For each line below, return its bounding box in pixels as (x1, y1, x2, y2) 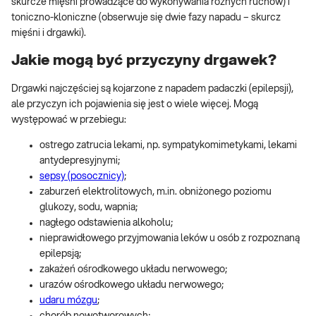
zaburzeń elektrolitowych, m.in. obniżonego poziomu (39, 186, 272, 197)
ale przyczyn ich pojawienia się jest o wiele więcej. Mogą (11, 99, 258, 109)
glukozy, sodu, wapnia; (39, 202, 138, 212)
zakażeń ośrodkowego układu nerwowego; (39, 264, 227, 274)
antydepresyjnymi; (39, 155, 120, 166)
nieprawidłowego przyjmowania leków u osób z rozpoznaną (39, 233, 300, 243)
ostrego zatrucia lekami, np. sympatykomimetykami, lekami (39, 140, 297, 150)
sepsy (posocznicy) (39, 171, 124, 181)
